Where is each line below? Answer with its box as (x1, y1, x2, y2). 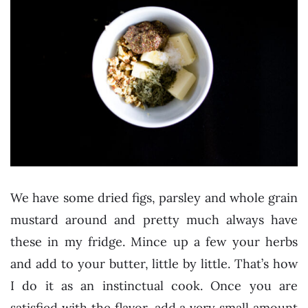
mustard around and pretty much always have (10, 211, 298, 228)
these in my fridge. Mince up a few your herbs (10, 233, 298, 250)
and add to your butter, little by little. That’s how (10, 255, 298, 272)
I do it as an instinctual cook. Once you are (10, 277, 298, 294)
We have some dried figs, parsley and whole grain (10, 189, 298, 206)
